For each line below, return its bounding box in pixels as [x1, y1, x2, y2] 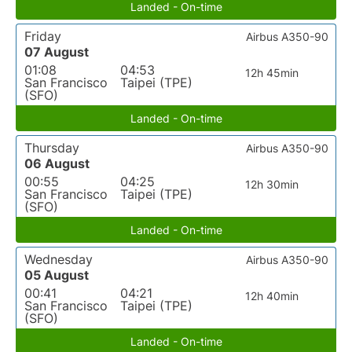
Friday [24, 28, 61, 44]
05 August [24, 267, 89, 283]
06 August [24, 156, 90, 171]
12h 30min [244, 178, 299, 191]
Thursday [24, 140, 79, 156]
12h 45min [244, 66, 299, 79]
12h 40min [244, 289, 299, 302]
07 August [24, 44, 89, 60]
